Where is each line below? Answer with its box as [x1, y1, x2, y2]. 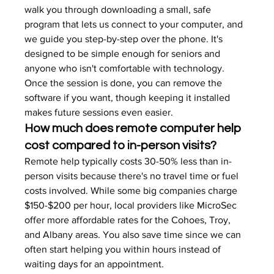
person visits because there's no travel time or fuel [24, 171, 242, 181]
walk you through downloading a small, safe [24, 4, 214, 15]
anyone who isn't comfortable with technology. [24, 63, 228, 73]
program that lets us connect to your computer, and [24, 19, 246, 29]
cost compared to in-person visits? [24, 139, 217, 152]
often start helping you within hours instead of [24, 244, 224, 254]
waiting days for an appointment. [24, 259, 165, 269]
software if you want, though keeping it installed [24, 92, 233, 103]
